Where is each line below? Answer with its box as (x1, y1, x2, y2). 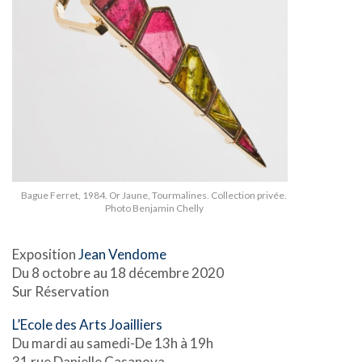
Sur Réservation (12, 282, 109, 300)
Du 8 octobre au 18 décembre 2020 (12, 263, 224, 281)
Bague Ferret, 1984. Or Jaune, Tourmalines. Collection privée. (21, 188, 287, 201)
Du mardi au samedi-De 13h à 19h (12, 335, 213, 352)
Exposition (12, 245, 78, 263)
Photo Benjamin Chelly (104, 201, 204, 214)
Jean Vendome (78, 245, 166, 263)
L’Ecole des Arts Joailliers (12, 316, 162, 334)
